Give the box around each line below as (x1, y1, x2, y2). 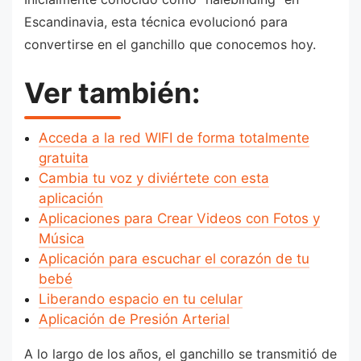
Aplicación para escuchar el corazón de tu (38, 250, 309, 267)
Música (38, 230, 85, 247)
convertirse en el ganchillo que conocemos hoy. (24, 35, 316, 52)
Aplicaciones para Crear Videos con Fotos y (38, 210, 320, 226)
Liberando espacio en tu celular (38, 290, 243, 307)
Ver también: (24, 76, 200, 110)
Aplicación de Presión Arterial (38, 310, 230, 327)
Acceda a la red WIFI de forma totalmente (38, 129, 309, 146)
